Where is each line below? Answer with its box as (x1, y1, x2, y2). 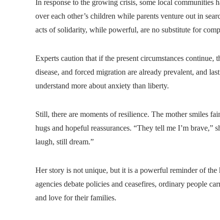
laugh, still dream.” (35, 137, 94, 146)
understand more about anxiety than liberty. (35, 81, 169, 90)
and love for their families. (35, 193, 116, 202)
